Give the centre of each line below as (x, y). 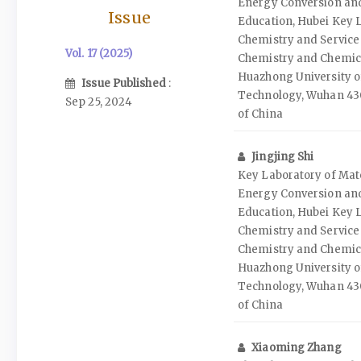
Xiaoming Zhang (297, 348)
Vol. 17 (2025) (99, 54)
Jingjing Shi (283, 157)
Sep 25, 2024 (99, 102)
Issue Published (125, 83)
